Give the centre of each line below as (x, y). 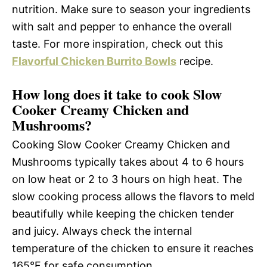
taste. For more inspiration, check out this (117, 44)
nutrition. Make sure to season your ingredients (131, 9)
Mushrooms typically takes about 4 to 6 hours (128, 162)
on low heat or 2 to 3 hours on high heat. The (127, 179)
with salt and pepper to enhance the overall (122, 26)
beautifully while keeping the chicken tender (123, 213)
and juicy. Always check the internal (102, 231)
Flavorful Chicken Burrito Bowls (94, 61)
